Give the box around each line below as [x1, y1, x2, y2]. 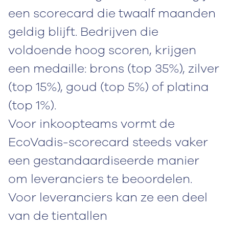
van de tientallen [8, 207, 107, 224]
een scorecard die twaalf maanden [8, 5, 216, 21]
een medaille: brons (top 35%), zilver [8, 60, 219, 77]
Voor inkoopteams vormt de [8, 115, 175, 132]
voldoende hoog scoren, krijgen [8, 41, 196, 58]
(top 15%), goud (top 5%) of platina [8, 78, 209, 95]
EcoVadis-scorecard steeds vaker [8, 133, 208, 150]
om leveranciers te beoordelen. [8, 170, 192, 187]
